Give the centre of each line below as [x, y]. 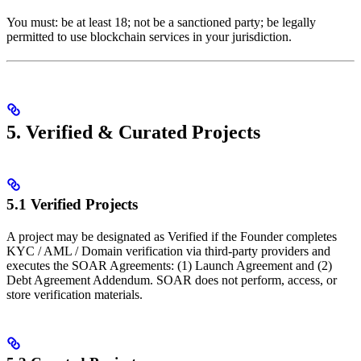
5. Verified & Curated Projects [133, 133]
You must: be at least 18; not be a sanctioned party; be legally [161, 23]
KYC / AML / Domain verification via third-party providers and [168, 251]
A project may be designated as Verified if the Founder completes [172, 237]
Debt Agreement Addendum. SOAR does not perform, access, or [172, 280]
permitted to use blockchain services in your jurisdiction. [149, 37]
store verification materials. [75, 295]
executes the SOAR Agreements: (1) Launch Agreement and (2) [169, 266]
